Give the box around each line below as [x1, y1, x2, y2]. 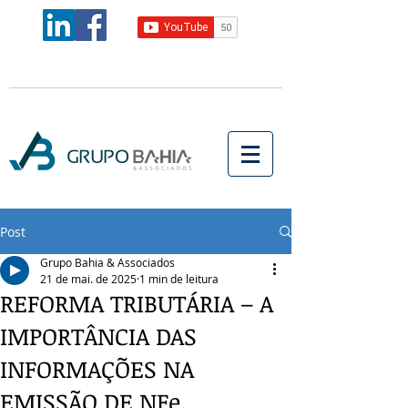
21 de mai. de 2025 [40, 271, 137, 286]
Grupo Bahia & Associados [40, 255, 175, 270]
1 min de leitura [139, 271, 219, 286]
